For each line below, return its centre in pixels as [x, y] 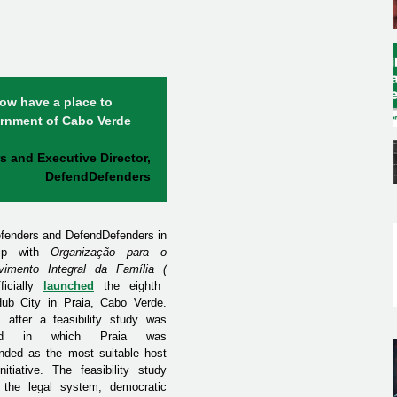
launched [69, 286]
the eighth [127, 286]
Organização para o [109, 253]
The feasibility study [109, 370]
